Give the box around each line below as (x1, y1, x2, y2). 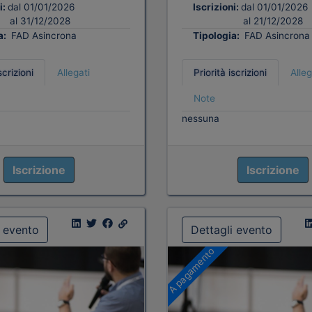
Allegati (56, 67, 90, 79)
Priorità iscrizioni (194, 67, 267, 79)
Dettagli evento (191, 223, 272, 237)
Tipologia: (193, 30, 242, 42)
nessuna (182, 113, 219, 125)
